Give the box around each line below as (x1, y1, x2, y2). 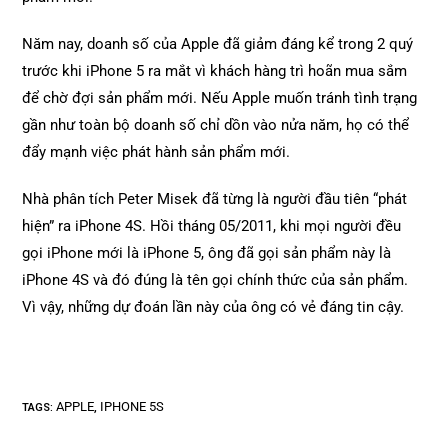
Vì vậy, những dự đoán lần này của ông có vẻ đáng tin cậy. (22, 298, 405, 316)
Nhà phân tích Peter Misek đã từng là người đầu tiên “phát (22, 190, 408, 208)
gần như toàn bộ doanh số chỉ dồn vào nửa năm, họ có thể (22, 116, 410, 134)
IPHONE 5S (100, 399, 165, 414)
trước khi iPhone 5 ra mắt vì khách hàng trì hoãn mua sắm (22, 62, 408, 80)
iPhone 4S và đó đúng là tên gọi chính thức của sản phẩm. (22, 271, 409, 289)
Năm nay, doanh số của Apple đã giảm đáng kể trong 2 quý (22, 35, 414, 53)
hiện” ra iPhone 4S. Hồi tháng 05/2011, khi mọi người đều (22, 217, 402, 235)
